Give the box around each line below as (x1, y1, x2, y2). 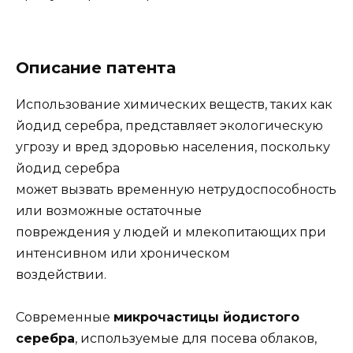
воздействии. (16, 266, 106, 282)
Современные (16, 309, 113, 325)
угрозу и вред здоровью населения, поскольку (16, 139, 330, 154)
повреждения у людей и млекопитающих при (16, 224, 326, 240)
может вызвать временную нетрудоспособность (16, 181, 336, 197)
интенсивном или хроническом (16, 245, 230, 261)
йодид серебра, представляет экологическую (16, 117, 323, 133)
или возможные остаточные (16, 203, 202, 218)
